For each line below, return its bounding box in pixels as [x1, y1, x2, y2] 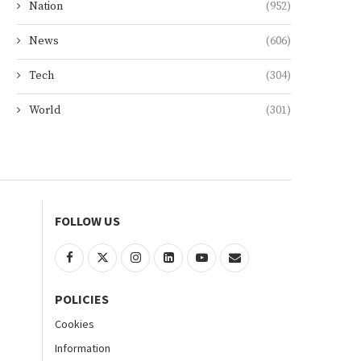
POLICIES [55, 291, 109, 308]
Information [55, 341, 110, 356]
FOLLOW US [55, 213, 120, 230]
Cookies [55, 317, 94, 332]
